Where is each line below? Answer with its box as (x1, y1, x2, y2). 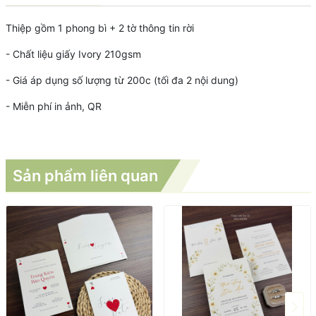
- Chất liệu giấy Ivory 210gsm (5, 47, 144, 60)
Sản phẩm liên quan (12, 166, 158, 185)
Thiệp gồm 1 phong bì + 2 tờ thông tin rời (5, 21, 197, 34)
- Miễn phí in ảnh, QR (5, 99, 102, 112)
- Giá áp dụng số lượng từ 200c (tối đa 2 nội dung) (5, 73, 238, 86)
